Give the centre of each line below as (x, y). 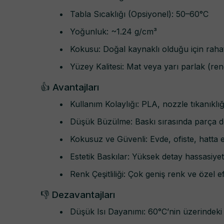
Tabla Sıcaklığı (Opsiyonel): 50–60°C (139, 14)
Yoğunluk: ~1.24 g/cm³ (113, 32)
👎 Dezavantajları (78, 194)
